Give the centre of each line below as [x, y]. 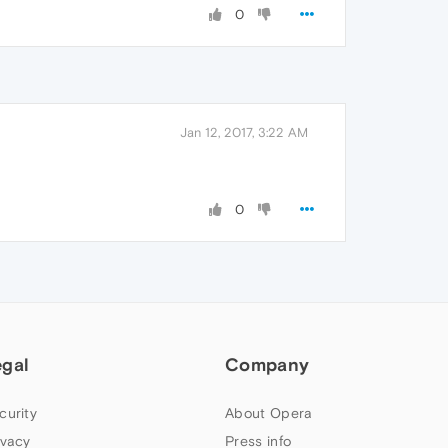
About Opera [269, 413]
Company [267, 364]
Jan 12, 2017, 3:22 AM [244, 132]
